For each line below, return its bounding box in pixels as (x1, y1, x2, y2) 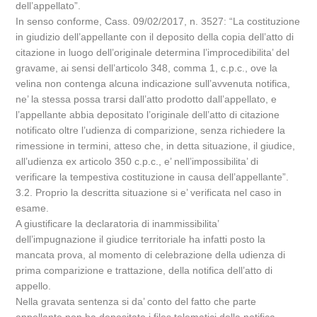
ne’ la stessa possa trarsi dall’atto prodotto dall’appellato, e (16, 93, 277, 105)
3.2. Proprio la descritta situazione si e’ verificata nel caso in (16, 187, 282, 198)
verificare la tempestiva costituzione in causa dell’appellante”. (16, 171, 289, 183)
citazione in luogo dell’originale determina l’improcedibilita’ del (16, 47, 290, 58)
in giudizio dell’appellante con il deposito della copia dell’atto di (16, 31, 294, 42)
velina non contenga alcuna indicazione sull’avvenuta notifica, (16, 78, 291, 89)
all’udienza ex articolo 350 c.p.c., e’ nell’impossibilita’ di (16, 156, 259, 167)
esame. (16, 202, 50, 214)
